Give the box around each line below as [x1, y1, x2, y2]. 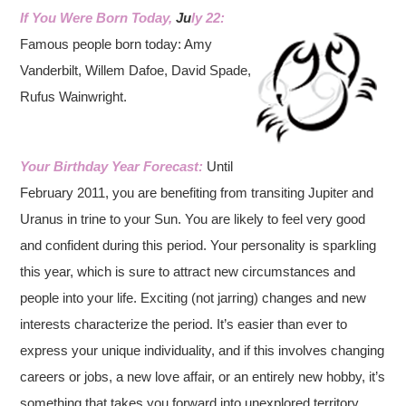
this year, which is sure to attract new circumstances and [20, 264, 356, 279]
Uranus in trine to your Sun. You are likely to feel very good [20, 211, 366, 227]
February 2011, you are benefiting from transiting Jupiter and [20, 185, 374, 200]
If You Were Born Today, [20, 10, 177, 25]
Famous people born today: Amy [20, 36, 213, 52]
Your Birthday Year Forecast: [20, 159, 208, 174]
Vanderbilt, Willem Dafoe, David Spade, [20, 63, 252, 78]
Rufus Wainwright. [20, 89, 128, 104]
